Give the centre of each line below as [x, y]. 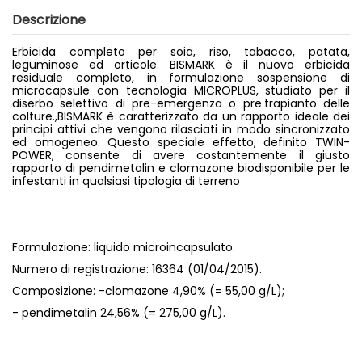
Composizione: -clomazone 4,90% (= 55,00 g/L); [148, 291]
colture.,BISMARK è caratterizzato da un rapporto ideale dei [181, 117]
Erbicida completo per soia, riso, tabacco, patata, [181, 52]
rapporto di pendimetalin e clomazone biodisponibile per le [181, 168]
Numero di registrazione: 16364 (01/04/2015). [137, 269]
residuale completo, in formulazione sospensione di [181, 78]
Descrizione [49, 20]
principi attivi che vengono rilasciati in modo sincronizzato [181, 130]
